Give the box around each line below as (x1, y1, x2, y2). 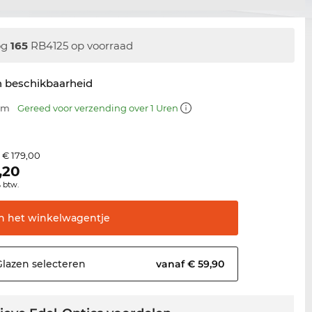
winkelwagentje (25, 212, 111, 225)
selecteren (29, 258, 86, 271)
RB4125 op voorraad (28, 38, 134, 52)
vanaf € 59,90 (156, 258, 228, 271)
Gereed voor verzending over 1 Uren (17, 102, 181, 114)
